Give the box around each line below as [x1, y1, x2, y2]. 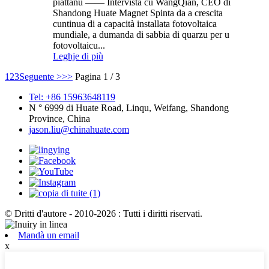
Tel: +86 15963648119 [29, 92, 115, 103]
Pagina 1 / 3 [75, 71, 120, 82]
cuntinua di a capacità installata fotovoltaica [53, 19, 217, 29]
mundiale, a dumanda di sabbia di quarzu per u [53, 29, 229, 40]
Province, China [29, 113, 90, 124]
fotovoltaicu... [53, 40, 105, 51]
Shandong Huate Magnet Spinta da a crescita [53, 8, 223, 19]
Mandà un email [18, 230, 79, 241]
